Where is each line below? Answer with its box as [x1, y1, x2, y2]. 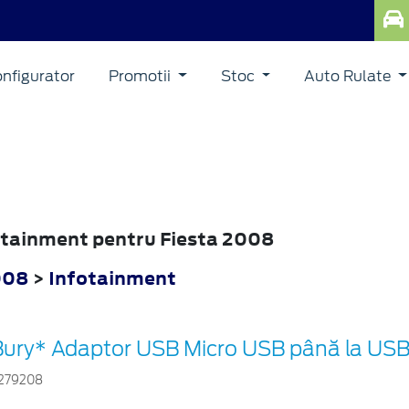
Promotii [109, 67, 175, 85]
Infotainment [48, 266, 176, 291]
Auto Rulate [304, 67, 394, 85]
